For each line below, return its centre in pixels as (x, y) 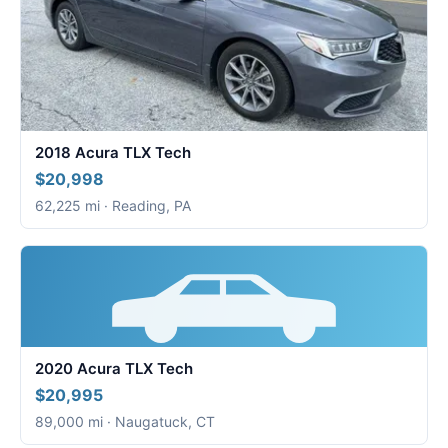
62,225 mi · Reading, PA (113, 205)
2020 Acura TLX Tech (114, 369)
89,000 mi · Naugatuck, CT (125, 422)
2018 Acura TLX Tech (113, 152)
